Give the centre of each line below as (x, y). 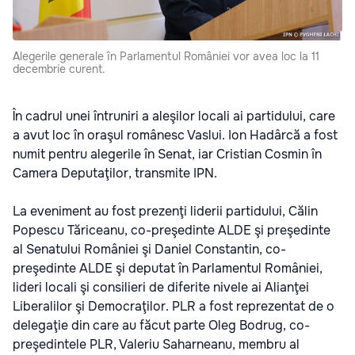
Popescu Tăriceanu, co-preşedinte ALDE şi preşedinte (172, 231)
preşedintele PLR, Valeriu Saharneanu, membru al (156, 345)
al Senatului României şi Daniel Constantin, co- (149, 250)
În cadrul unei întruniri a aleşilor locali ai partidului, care (174, 116)
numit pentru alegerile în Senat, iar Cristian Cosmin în (167, 155)
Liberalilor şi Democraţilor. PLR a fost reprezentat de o (174, 307)
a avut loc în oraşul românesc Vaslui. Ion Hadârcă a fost (175, 136)
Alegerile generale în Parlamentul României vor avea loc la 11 (166, 57)
